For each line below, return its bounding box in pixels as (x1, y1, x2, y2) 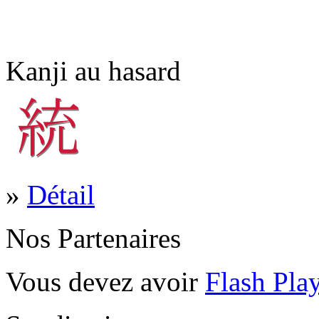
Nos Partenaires (6, 222, 181, 253)
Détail (27, 179, 95, 210)
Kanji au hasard (6, 55, 181, 86)
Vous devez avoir (6, 266, 205, 297)
